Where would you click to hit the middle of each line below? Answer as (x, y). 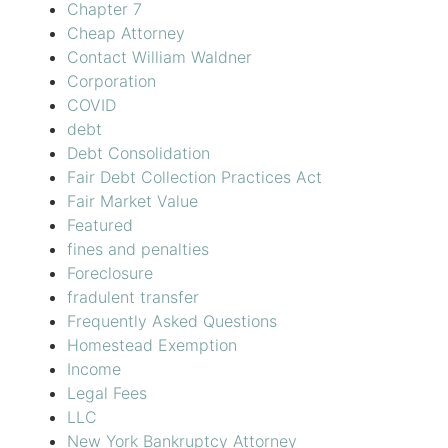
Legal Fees (106, 393)
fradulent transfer (132, 297)
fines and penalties (137, 249)
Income (93, 369)
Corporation (111, 81)
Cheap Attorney (125, 33)
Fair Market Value (132, 201)
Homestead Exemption (151, 345)
